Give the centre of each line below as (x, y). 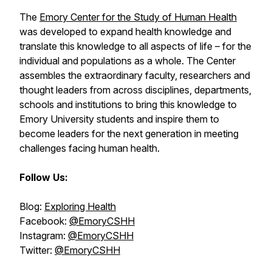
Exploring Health (80, 206)
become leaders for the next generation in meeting (129, 134)
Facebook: (44, 221)
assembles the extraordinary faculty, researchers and (135, 75)
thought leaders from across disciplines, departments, (135, 90)
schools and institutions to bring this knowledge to (128, 104)
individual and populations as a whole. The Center (127, 61)
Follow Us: (44, 177)
